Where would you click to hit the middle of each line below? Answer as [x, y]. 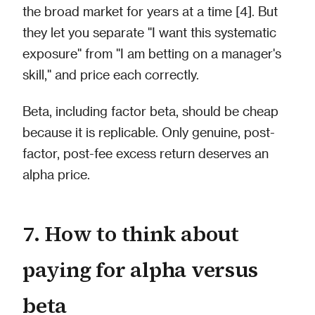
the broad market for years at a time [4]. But [150, 11]
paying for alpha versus [140, 269]
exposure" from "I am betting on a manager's [152, 53]
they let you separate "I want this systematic [149, 32]
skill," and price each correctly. [111, 74]
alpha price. [56, 174]
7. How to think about [131, 233]
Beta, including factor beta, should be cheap [150, 110]
